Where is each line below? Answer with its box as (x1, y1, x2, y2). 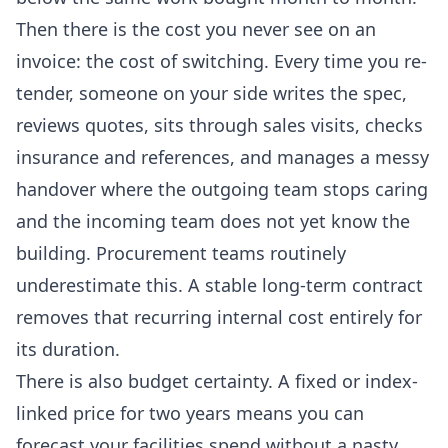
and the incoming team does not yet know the (16, 209, 410, 234)
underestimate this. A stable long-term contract (16, 273, 423, 298)
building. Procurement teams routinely (16, 241, 346, 266)
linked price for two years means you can (16, 401, 364, 426)
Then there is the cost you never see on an (16, 17, 376, 42)
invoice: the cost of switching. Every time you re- (16, 49, 427, 74)
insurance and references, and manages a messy (16, 145, 429, 170)
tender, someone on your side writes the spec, (16, 81, 407, 106)
